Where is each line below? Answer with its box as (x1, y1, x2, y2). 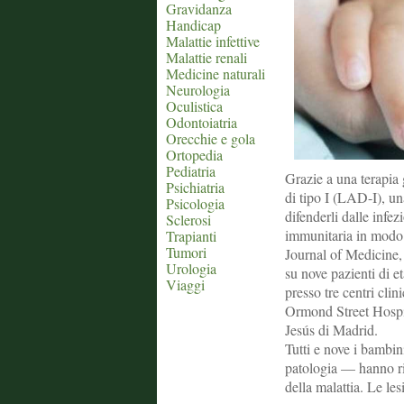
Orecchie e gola (166, 129, 255, 148)
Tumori (166, 243, 207, 262)
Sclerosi (166, 210, 211, 229)
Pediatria (166, 161, 216, 180)
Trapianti (166, 226, 216, 245)
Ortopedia (166, 145, 223, 164)
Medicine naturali (166, 64, 265, 83)
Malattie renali (166, 48, 247, 67)
